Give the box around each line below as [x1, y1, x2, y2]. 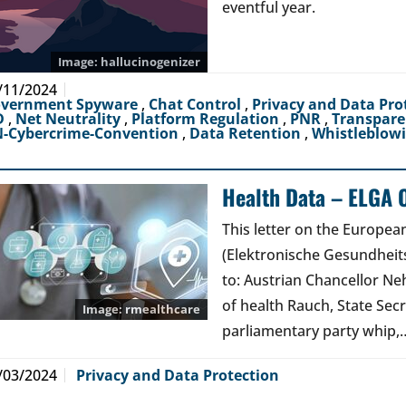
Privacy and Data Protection [76, 365, 279, 385]
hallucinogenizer [101, 53, 200, 70]
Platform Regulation [131, 109, 283, 129]
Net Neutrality [15, 109, 124, 129]
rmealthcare [125, 301, 200, 317]
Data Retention [189, 123, 304, 143]
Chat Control [149, 94, 245, 114]
